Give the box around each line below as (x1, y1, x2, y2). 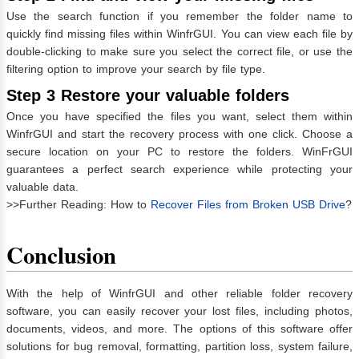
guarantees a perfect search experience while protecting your (6, 163, 353, 176)
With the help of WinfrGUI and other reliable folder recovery (6, 287, 353, 301)
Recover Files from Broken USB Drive (151, 198, 345, 212)
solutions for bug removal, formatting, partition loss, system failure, (6, 340, 353, 353)
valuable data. (6, 180, 79, 194)
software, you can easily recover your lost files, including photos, (6, 305, 353, 318)
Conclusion (6, 238, 116, 272)
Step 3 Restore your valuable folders (6, 87, 289, 105)
